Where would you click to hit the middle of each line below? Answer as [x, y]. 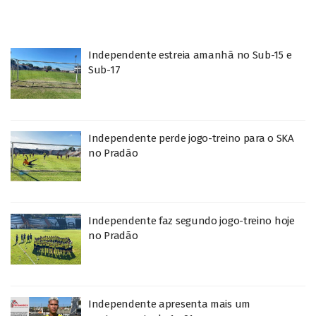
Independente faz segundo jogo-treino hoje [192, 221]
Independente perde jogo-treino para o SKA [191, 138]
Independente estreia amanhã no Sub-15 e [190, 55]
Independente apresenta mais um [169, 304]
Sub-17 [104, 70]
